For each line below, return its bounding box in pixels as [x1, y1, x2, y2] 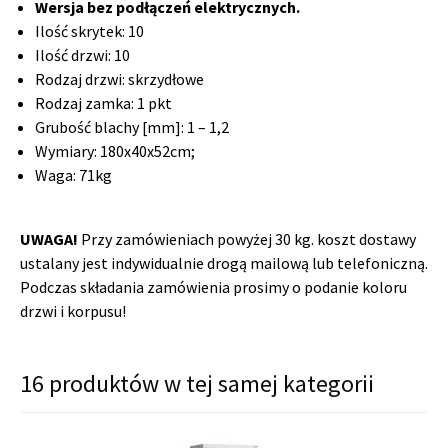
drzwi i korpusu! [20, 300, 126, 321]
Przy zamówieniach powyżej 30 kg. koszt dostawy [81, 228, 416, 249]
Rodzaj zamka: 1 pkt [35, 92, 172, 113]
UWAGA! [20, 228, 81, 249]
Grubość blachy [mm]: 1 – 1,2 [35, 116, 229, 137]
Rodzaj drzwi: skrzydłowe [35, 68, 207, 89]
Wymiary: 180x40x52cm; [35, 140, 195, 161]
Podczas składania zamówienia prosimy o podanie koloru [20, 276, 407, 297]
